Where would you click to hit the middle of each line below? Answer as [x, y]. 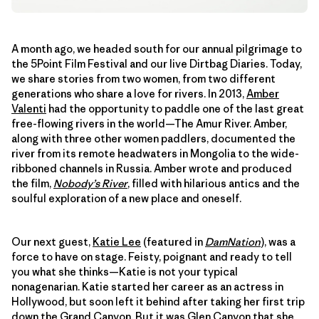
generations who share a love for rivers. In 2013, [129, 94]
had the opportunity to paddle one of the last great [175, 109]
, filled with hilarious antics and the [214, 183]
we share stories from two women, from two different [143, 79]
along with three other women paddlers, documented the [153, 138]
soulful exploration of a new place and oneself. [126, 198]
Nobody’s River [90, 183]
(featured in [173, 242]
